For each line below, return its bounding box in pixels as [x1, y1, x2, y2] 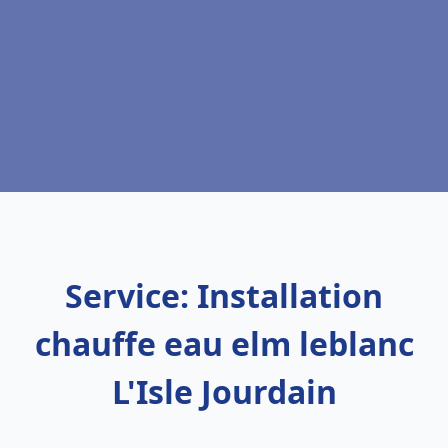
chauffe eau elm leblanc [34, 322, 414, 365]
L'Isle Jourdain [111, 370, 337, 413]
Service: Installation [65, 274, 383, 317]
